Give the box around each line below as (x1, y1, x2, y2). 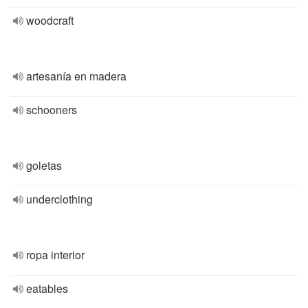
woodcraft (26, 12, 74, 28)
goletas (26, 157, 62, 173)
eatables (26, 280, 68, 296)
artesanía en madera (26, 68, 126, 84)
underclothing (26, 191, 93, 207)
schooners (26, 102, 77, 118)
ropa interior (26, 247, 85, 263)
